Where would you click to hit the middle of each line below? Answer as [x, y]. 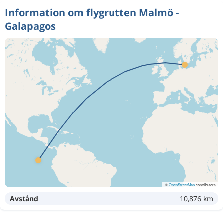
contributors [205, 184]
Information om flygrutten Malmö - [92, 12]
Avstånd [24, 198]
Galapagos [30, 26]
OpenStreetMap [182, 184]
